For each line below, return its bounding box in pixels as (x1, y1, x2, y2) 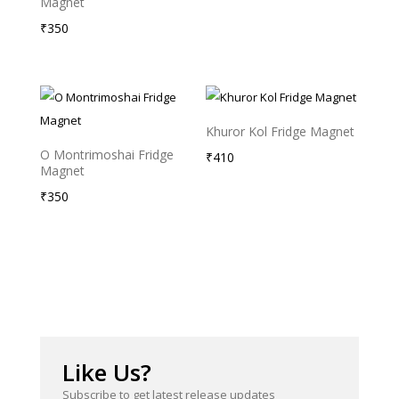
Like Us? (61, 356, 151, 389)
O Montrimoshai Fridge (39, 146, 174, 164)
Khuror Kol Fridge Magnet (206, 123, 355, 141)
